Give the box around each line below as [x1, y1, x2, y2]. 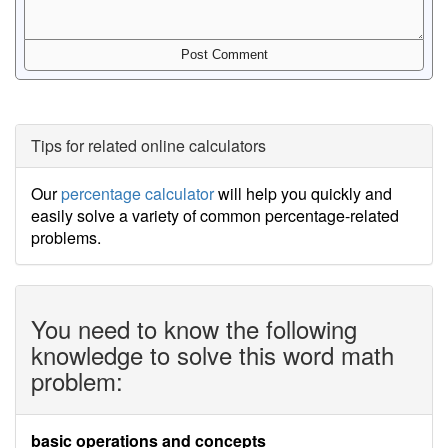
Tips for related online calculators [31, 134, 266, 157]
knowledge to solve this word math [31, 337, 394, 372]
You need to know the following [31, 311, 357, 346]
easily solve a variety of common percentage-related [31, 204, 399, 227]
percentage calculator [61, 182, 214, 205]
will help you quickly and [214, 182, 392, 205]
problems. [31, 226, 101, 249]
